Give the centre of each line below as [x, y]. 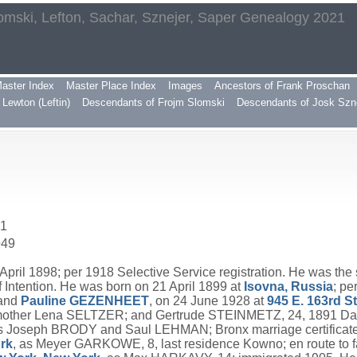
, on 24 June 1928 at [208, 301]
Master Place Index [111, 86]
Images [185, 86]
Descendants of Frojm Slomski [153, 102]
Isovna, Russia [288, 286]
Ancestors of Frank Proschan [282, 86]
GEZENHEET [109, 301]
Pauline [45, 301]
